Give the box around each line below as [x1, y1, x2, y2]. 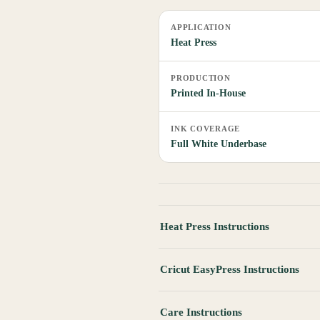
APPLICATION [171, 23, 231, 32]
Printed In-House [171, 88, 246, 99]
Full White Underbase [171, 139, 266, 150]
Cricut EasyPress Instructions [160, 264, 299, 276]
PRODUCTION [171, 74, 231, 83]
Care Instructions [160, 306, 242, 319]
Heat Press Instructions [160, 221, 269, 233]
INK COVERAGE [171, 124, 241, 134]
